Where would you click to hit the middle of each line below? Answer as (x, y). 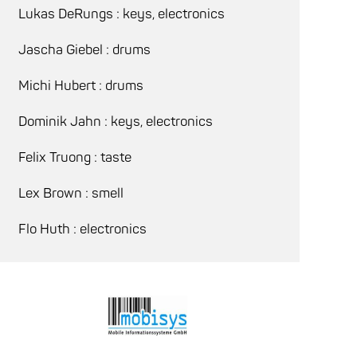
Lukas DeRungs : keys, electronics (121, 14)
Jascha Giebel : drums (84, 49)
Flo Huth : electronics (82, 229)
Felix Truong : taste (75, 157)
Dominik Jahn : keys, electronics (115, 121)
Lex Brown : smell (71, 193)
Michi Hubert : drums (80, 85)
